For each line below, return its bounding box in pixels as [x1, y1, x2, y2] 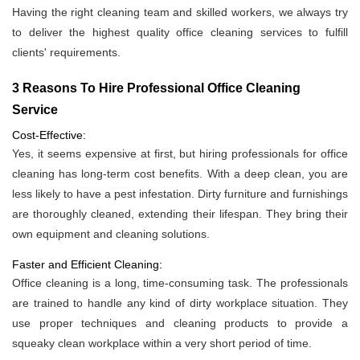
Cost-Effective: [12, 129, 86, 142]
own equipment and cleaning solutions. [12, 227, 210, 241]
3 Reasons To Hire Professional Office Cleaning [12, 81, 301, 96]
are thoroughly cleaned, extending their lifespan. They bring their [12, 207, 348, 221]
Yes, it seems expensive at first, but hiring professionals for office [12, 147, 348, 161]
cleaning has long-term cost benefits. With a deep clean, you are [12, 167, 348, 181]
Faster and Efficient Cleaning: [12, 258, 162, 272]
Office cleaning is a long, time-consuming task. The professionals [12, 276, 348, 290]
